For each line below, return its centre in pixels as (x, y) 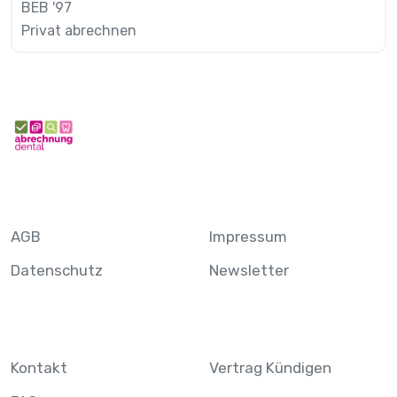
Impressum (248, 237)
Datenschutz (57, 271)
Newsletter (249, 271)
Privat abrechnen (79, 31)
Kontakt (39, 368)
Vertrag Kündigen (270, 368)
